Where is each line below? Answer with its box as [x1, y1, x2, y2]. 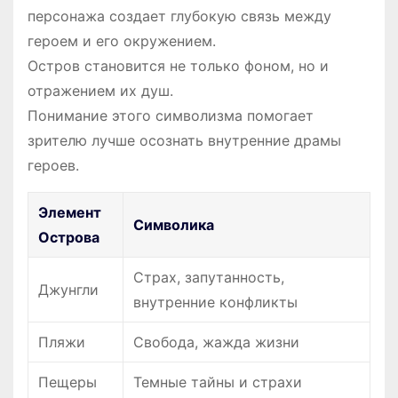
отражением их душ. [28, 82, 173, 100]
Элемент [38, 203, 101, 222]
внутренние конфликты [133, 293, 298, 312]
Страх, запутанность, [133, 268, 284, 287]
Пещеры [38, 373, 97, 392]
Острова [38, 228, 99, 247]
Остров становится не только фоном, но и [28, 57, 329, 76]
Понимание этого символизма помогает [28, 107, 314, 125]
